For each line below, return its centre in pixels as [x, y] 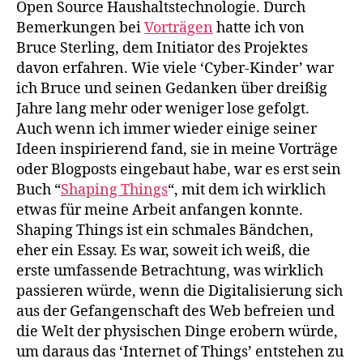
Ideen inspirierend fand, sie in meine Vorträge [177, 149]
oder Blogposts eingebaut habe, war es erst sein [179, 170]
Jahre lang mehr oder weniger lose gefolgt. [163, 109]
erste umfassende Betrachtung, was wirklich [170, 271]
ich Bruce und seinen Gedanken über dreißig [172, 89]
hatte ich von [259, 28]
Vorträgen [179, 28]
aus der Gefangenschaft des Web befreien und [175, 312]
